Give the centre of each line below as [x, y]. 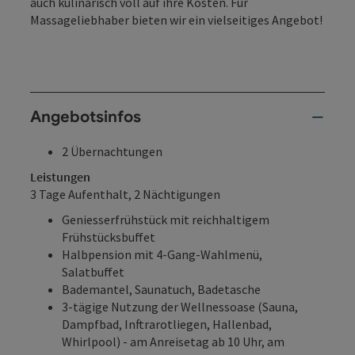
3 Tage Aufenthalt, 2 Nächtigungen [125, 194]
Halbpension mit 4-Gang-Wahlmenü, [162, 254]
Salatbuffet [93, 271]
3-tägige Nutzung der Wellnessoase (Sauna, [180, 306]
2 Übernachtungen [112, 151]
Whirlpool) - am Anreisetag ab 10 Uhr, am [173, 341]
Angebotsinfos [86, 117]
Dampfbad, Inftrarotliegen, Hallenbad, [167, 324]
